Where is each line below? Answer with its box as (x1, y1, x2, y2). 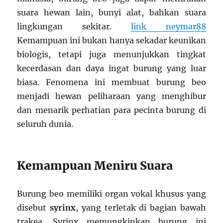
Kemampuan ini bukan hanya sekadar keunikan (17, 35, 206, 45)
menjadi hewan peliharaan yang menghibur (17, 91, 206, 101)
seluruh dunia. (17, 118, 74, 129)
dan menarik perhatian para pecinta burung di (17, 105, 206, 115)
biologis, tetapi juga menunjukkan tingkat (17, 49, 206, 59)
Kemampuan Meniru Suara (17, 158, 173, 173)
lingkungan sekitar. (17, 21, 131, 31)
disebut (17, 202, 50, 213)
